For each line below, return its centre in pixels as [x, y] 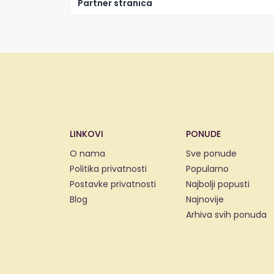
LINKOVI [87, 134]
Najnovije [205, 199]
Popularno [207, 169]
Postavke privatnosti [113, 184]
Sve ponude [211, 154]
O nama [87, 154]
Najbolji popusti [218, 184]
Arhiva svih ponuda [226, 215]
